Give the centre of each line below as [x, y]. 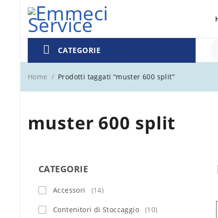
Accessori [69, 190]
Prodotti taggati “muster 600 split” [117, 77]
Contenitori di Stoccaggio [96, 209]
